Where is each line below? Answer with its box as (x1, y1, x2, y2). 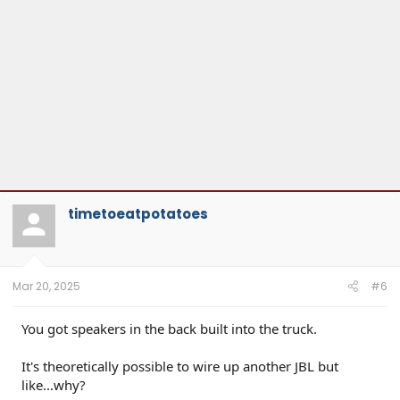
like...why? (21, 376, 86, 395)
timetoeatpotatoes (68, 204, 208, 223)
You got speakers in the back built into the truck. (21, 320, 317, 338)
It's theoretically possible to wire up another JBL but (21, 357, 338, 376)
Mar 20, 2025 (12, 279, 80, 295)
